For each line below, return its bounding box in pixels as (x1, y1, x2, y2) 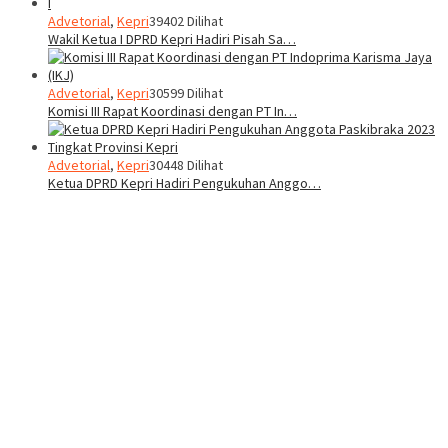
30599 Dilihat (149, 84, 223, 103)
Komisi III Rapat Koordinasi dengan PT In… (48, 102, 297, 121)
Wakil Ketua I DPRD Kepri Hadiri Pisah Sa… (48, 30, 296, 49)
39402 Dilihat (149, 12, 223, 31)
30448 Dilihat (149, 156, 223, 175)
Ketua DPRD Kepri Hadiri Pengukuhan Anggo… (48, 174, 321, 193)
